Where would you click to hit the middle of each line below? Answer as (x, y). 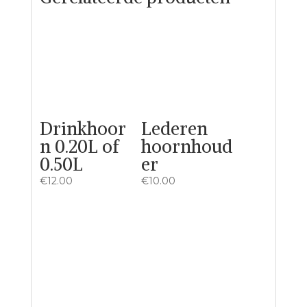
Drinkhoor (83, 128)
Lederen (175, 128)
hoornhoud (187, 146)
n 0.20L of (79, 146)
